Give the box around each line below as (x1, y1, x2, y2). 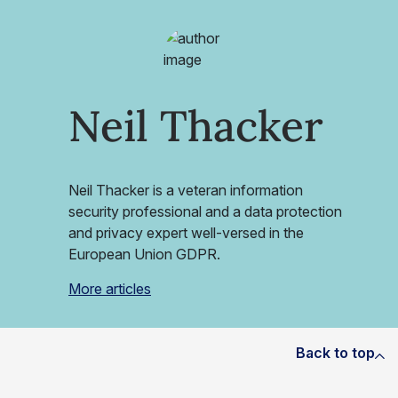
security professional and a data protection (68, 203, 342, 220)
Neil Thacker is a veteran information (68, 181, 303, 199)
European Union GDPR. (68, 245, 220, 263)
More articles (68, 280, 151, 298)
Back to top (296, 344, 375, 362)
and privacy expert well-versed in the (68, 224, 304, 242)
